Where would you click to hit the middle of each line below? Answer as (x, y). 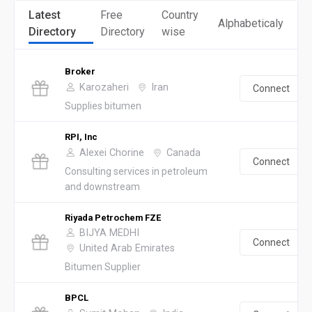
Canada (184, 153)
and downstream (102, 186)
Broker (80, 71)
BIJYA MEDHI (109, 233)
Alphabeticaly (251, 23)
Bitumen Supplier (103, 266)
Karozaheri (104, 87)
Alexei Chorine (112, 153)
